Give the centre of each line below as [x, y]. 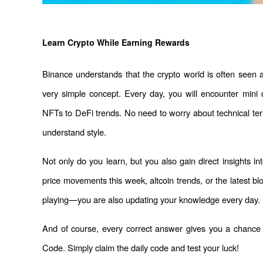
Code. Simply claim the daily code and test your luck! [141, 248]
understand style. [74, 132]
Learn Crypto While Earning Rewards [116, 43]
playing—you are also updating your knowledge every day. [151, 200]
